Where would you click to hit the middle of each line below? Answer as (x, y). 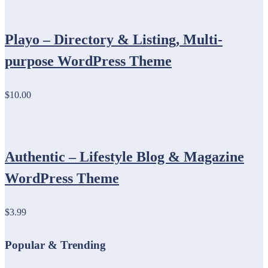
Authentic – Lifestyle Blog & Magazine (124, 156)
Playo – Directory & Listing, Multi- (114, 39)
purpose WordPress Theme (88, 61)
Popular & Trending (55, 245)
